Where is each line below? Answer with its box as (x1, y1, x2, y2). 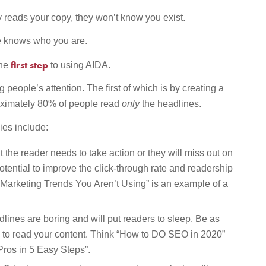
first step (8, 58, 49, 71)
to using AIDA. (48, 59, 111, 70)
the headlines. (140, 99, 202, 109)
